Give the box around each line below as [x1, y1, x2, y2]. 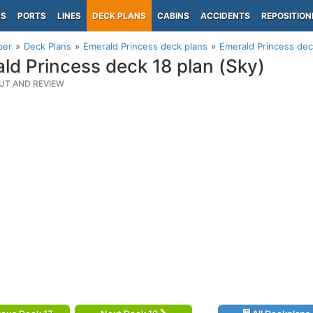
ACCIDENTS [201, 10, 250, 21]
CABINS [157, 10, 189, 21]
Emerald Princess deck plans [83, 41, 208, 52]
